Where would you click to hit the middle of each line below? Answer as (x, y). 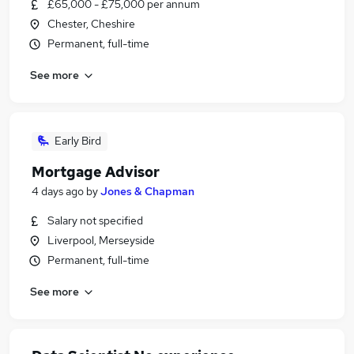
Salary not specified (95, 220)
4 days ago (58, 191)
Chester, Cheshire (91, 24)
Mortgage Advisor (96, 172)
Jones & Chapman (147, 191)
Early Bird (78, 141)
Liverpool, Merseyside (101, 240)
